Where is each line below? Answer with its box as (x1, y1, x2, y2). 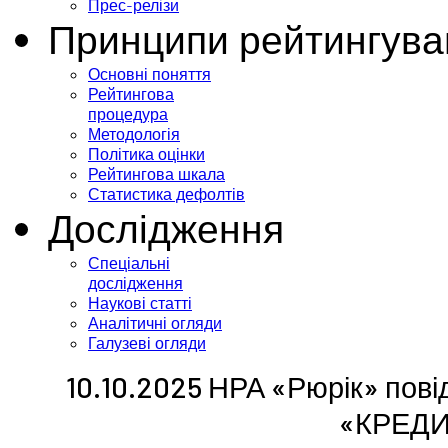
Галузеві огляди (88, 333, 206, 353)
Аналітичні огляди (88, 313, 222, 333)
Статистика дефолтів (88, 184, 245, 204)
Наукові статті (88, 293, 192, 313)
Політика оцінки (88, 144, 205, 164)
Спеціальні (88, 253, 170, 273)
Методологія (88, 124, 180, 144)
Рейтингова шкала (88, 164, 225, 184)
